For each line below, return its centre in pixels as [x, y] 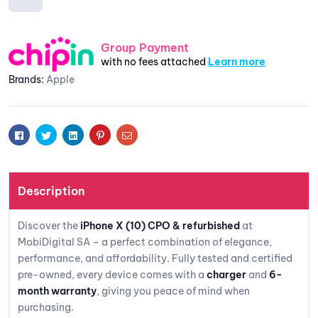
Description [51, 191]
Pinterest [124, 134]
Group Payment [145, 47]
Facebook [47, 134]
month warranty [57, 291]
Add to [26, 29]
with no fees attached [154, 61]
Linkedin [97, 134]
